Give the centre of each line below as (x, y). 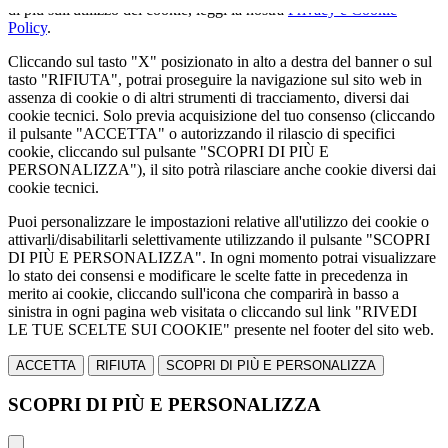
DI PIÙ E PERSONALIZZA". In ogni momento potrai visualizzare (222, 257)
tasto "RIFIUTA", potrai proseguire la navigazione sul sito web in (215, 79)
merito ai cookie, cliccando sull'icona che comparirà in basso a (203, 293)
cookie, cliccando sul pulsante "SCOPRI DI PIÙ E (168, 151)
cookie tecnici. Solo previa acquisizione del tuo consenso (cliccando (221, 115)
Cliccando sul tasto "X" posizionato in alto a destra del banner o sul (220, 61)
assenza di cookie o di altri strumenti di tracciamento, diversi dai (208, 97)
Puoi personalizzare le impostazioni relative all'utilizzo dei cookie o (218, 221)
